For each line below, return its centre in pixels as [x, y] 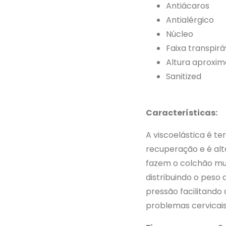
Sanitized [184, 76]
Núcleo [180, 34]
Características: [182, 113]
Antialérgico [190, 20]
